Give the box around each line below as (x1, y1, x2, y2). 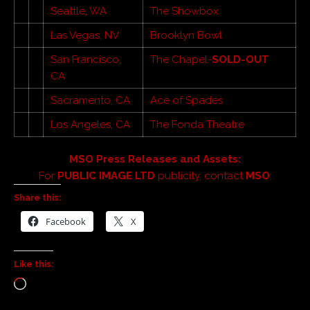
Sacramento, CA (51, 93, 130, 107)
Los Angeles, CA (51, 118, 130, 131)
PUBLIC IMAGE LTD (57, 169, 155, 182)
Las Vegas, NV (51, 28, 119, 42)
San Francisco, (51, 53, 121, 66)
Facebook (46, 215, 86, 228)
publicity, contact (154, 169, 246, 182)
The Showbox (150, 4, 219, 17)
